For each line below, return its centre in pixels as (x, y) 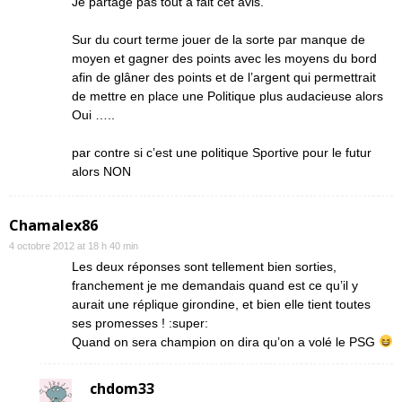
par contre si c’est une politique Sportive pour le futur (222, 153)
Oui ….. (93, 115)
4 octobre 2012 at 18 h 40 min (74, 246)
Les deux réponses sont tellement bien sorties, (204, 267)
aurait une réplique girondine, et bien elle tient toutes (221, 304)
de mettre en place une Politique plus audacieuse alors (227, 96)
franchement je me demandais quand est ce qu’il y (215, 285)
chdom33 (122, 389)
